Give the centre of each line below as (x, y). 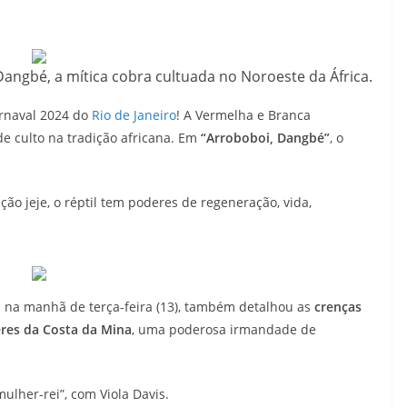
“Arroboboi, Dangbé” (265, 138)
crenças (338, 307)
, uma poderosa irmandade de (224, 329)
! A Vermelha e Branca (243, 115)
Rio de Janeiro (134, 115)
